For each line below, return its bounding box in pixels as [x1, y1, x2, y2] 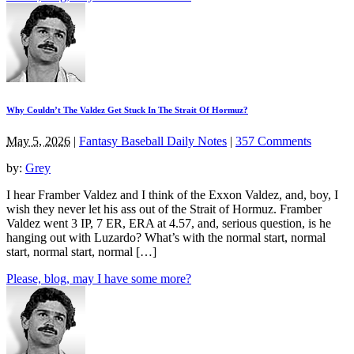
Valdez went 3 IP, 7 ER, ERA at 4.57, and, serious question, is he [6, 216, 331, 230]
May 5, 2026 [6, 134, 70, 148]
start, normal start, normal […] [6, 244, 156, 258]
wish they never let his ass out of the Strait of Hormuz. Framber [6, 201, 322, 216]
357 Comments [235, 134, 311, 148]
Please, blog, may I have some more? [6, 271, 191, 285]
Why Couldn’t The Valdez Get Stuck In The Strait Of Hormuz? [6, 104, 248, 115]
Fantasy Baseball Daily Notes [79, 134, 227, 148]
